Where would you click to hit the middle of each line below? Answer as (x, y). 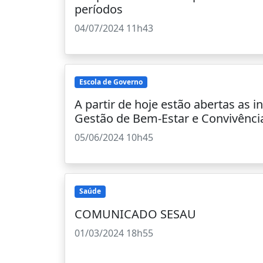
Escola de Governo (111, 82)
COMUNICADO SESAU (135, 214)
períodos (99, 9)
